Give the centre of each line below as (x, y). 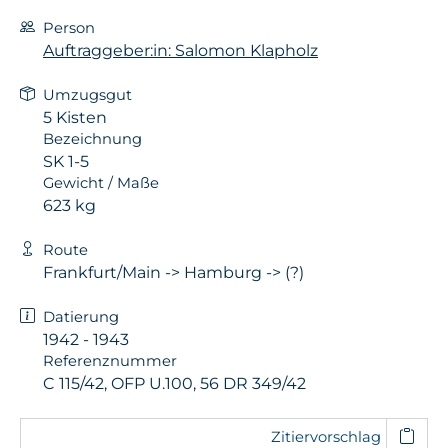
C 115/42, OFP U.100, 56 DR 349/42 (174, 383)
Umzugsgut (87, 94)
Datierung (81, 316)
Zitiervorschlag (325, 436)
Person (69, 27)
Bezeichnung (92, 138)
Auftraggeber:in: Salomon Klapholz (180, 50)
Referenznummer (110, 360)
